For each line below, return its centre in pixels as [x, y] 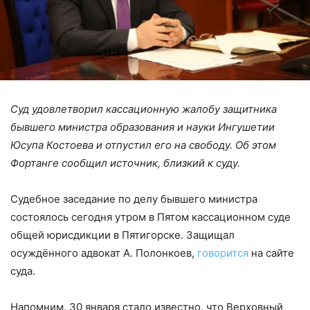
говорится [223, 253]
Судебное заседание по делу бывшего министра [134, 199]
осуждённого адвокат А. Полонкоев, [104, 253]
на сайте [271, 253]
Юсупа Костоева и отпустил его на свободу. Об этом [143, 145]
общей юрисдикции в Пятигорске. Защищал [122, 235]
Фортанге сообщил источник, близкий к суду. [125, 163]
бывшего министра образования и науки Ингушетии [143, 127]
